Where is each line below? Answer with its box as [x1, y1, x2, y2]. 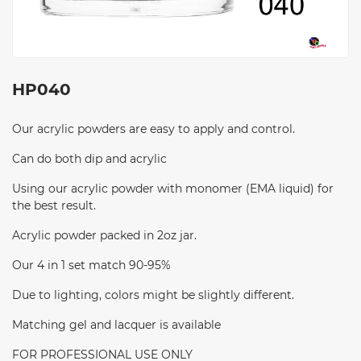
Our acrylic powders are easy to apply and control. [12, 122, 295, 137]
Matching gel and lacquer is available [12, 317, 221, 333]
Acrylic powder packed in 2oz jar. [12, 228, 197, 243]
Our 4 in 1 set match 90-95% [12, 258, 171, 273]
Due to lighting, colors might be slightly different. [12, 288, 294, 303]
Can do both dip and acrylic [12, 151, 167, 167]
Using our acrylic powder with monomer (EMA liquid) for [12, 181, 334, 197]
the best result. [12, 198, 96, 214]
